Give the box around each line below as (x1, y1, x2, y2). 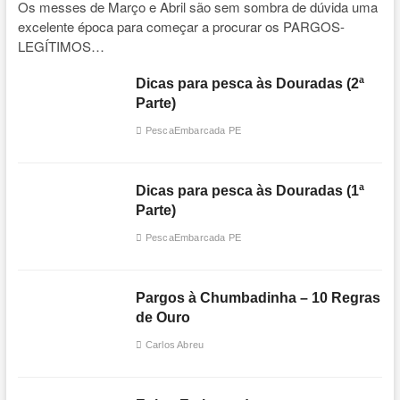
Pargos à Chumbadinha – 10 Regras (136, 290, 381, 306)
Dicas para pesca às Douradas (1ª (136, 183, 365, 199)
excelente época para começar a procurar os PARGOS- (17, 17, 345, 37)
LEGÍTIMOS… (17, 37, 104, 56)
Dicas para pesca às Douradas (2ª (136, 76, 365, 92)
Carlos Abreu (142, 339, 204, 351)
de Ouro (136, 310, 191, 326)
